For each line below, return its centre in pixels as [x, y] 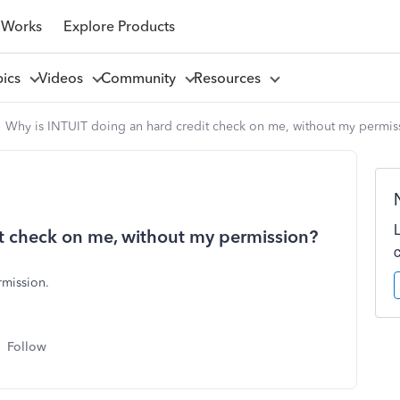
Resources [230, 78]
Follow [27, 347]
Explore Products [119, 26]
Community [142, 78]
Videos [64, 78]
